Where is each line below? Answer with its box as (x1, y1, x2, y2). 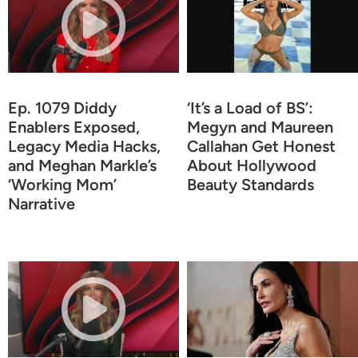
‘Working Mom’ (8, 174, 117, 194)
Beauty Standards (187, 174, 314, 194)
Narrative (8, 193, 75, 213)
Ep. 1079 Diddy (8, 97, 117, 117)
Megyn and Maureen (187, 117, 333, 137)
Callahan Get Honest (187, 136, 336, 156)
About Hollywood (187, 155, 316, 175)
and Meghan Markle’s (8, 155, 157, 175)
